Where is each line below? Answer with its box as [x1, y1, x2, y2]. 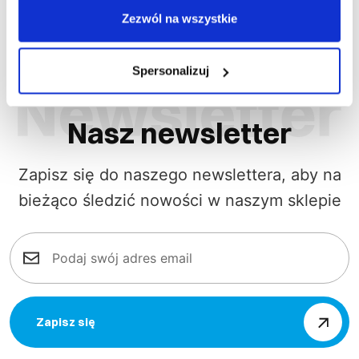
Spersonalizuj [131, 63, 209, 78]
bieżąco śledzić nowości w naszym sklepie [18, 191, 341, 210]
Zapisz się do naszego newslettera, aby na [18, 165, 341, 184]
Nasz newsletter [67, 115, 292, 151]
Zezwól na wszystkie [122, 11, 237, 25]
